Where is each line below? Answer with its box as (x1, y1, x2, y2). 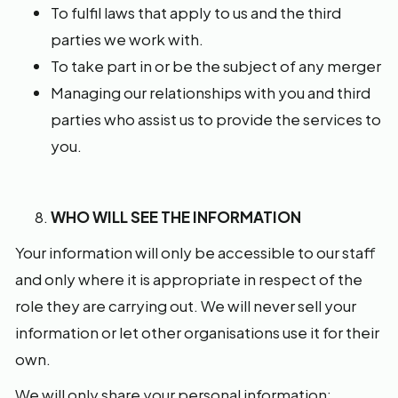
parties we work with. (51, 29, 203, 49)
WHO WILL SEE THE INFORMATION (51, 207, 301, 227)
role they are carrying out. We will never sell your (15, 296, 356, 315)
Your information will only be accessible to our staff (15, 243, 376, 262)
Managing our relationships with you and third (51, 83, 370, 102)
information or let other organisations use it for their (15, 322, 379, 342)
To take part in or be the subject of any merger (51, 56, 381, 76)
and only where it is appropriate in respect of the (15, 269, 362, 289)
